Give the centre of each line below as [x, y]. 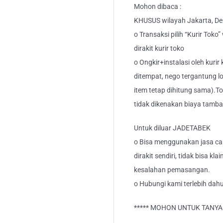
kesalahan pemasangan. [172, 170]
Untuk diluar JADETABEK [172, 128]
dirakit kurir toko [159, 49]
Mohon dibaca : [158, 7]
